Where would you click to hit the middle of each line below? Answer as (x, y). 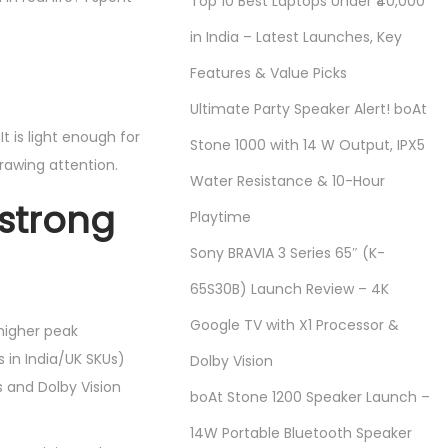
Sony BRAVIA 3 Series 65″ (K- (288, 253)
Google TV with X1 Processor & (295, 325)
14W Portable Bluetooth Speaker (301, 433)
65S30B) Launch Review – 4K (290, 289)
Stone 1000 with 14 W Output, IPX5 (308, 145)
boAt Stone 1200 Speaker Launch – (310, 397)
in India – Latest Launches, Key (296, 37)
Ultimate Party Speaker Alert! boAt (309, 109)
